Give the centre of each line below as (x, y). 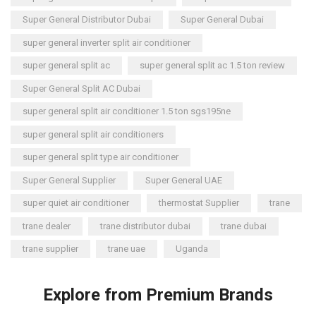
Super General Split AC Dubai (81, 88)
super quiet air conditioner (76, 203)
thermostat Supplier (199, 203)
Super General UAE (184, 180)
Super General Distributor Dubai (87, 20)
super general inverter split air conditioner (107, 42)
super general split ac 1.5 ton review (213, 66)
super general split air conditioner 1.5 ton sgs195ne (127, 111)
